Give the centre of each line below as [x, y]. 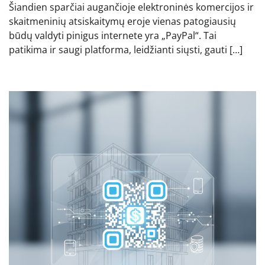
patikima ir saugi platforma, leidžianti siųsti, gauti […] [126, 50]
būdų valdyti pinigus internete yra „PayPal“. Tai [113, 36]
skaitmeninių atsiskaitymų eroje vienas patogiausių [122, 22]
